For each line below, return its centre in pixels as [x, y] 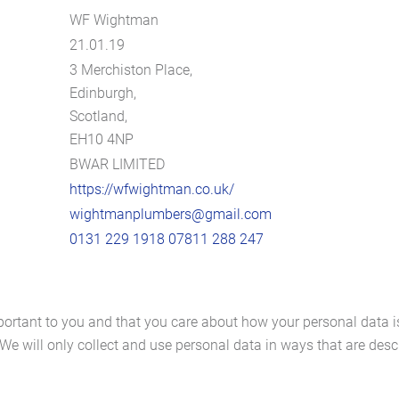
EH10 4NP [102, 139]
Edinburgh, [103, 93]
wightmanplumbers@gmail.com [171, 214]
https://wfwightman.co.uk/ [152, 189]
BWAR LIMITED [117, 164]
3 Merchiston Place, [131, 70]
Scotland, [98, 116]
